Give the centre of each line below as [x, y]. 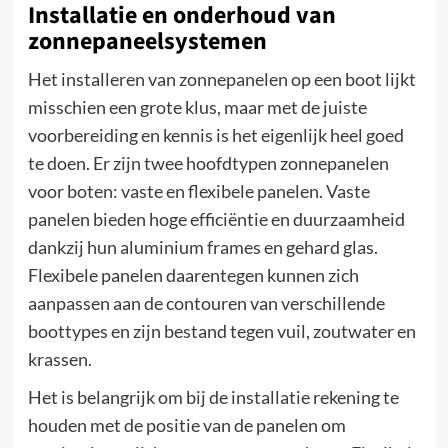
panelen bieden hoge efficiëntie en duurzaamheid [216, 218]
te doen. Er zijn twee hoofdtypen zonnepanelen [208, 162]
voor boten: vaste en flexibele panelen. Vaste [198, 190]
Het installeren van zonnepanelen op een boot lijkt [221, 78]
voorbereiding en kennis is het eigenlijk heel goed [215, 134]
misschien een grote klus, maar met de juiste [197, 106]
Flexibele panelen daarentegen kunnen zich [193, 274]
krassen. [59, 358]
